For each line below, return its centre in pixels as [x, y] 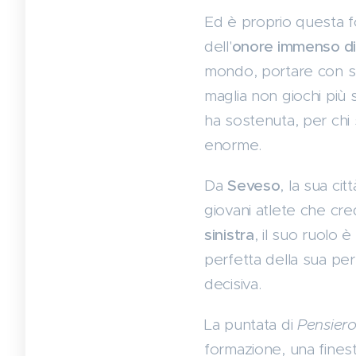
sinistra [229, 235]
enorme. [233, 145]
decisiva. [233, 284]
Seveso [254, 186]
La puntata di [251, 325]
